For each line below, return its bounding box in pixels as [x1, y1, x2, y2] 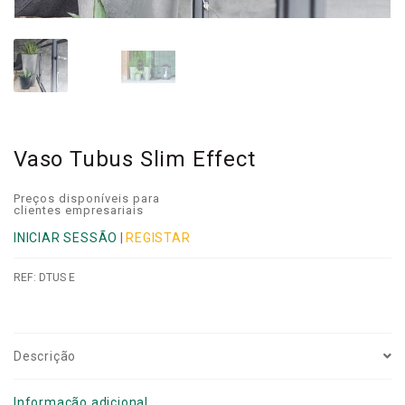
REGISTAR [126, 230, 191, 245]
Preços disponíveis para [14, 191, 160, 205]
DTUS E [39, 271, 75, 285]
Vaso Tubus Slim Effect [14, 146, 256, 172]
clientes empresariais [14, 202, 144, 217]
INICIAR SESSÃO [14, 230, 118, 245]
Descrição [14, 348, 77, 363]
